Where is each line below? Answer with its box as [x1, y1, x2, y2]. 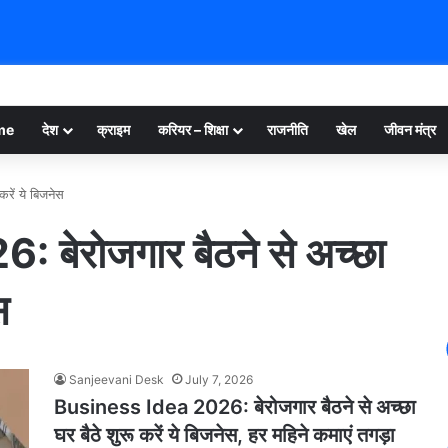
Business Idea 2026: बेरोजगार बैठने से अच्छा [54, 395, 416, 419]
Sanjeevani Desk [69, 372, 164, 387]
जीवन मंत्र [384, 121, 436, 138]
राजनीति [267, 121, 308, 138]
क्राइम [97, 121, 130, 138]
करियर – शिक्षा [158, 121, 228, 138]
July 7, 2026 [185, 372, 253, 387]
